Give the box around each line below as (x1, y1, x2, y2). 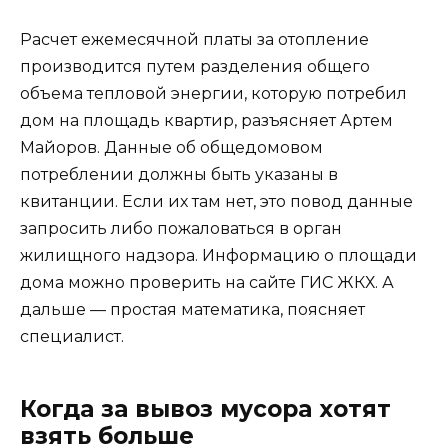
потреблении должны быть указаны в (20, 164, 338, 184)
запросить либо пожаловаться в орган (20, 218, 342, 238)
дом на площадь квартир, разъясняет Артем (20, 110, 393, 130)
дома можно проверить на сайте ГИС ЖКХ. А (20, 272, 394, 292)
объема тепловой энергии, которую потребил (20, 83, 407, 103)
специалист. (20, 326, 124, 346)
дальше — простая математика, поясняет (20, 299, 365, 319)
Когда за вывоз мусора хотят (20, 394, 391, 423)
